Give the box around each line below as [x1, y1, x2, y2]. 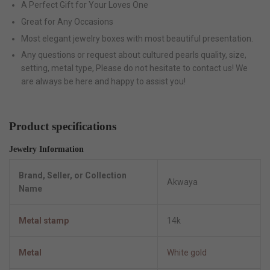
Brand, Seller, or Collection [19, 171, 127, 181]
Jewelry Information [9, 145, 84, 154]
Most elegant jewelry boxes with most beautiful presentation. [21, 33, 253, 43]
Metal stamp [19, 216, 69, 226]
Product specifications [9, 120, 116, 133]
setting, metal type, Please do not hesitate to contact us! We [21, 63, 248, 74]
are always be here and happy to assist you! [21, 77, 186, 87]
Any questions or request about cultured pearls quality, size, [21, 50, 246, 60]
